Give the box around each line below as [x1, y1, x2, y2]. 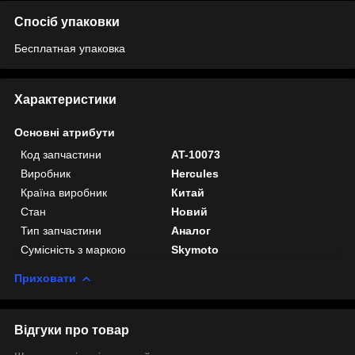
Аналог [171, 223, 212, 237]
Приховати [14, 271, 76, 284]
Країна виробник [21, 185, 107, 199]
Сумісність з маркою [21, 242, 126, 256]
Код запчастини [21, 147, 101, 161]
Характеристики [14, 92, 116, 106]
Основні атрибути [14, 125, 115, 139]
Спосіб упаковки [14, 14, 120, 29]
